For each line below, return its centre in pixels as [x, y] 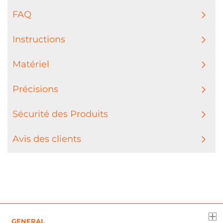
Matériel [31, 64]
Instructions [39, 39]
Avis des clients [47, 139]
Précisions [35, 89]
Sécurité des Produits [60, 114]
